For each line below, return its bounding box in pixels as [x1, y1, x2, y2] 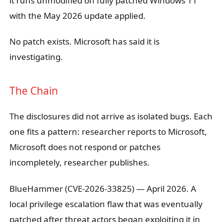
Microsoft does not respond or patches [9, 141, 161, 153]
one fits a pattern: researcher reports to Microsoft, [9, 126, 207, 138]
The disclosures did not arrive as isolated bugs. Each [9, 111, 213, 122]
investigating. [9, 51, 63, 63]
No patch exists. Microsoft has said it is [9, 36, 160, 48]
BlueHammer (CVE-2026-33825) [9, 182, 134, 194]
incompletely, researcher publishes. [9, 157, 150, 168]
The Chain [9, 84, 58, 98]
